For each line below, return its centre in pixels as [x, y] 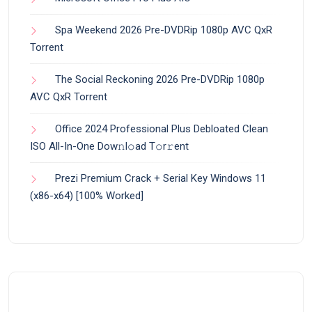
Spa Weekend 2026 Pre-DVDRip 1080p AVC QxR [164, 30]
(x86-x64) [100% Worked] [87, 195]
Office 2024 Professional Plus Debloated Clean [162, 128]
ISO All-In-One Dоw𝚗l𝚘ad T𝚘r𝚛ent [109, 146]
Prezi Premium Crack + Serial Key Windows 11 [161, 178]
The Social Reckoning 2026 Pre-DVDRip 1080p [160, 79]
